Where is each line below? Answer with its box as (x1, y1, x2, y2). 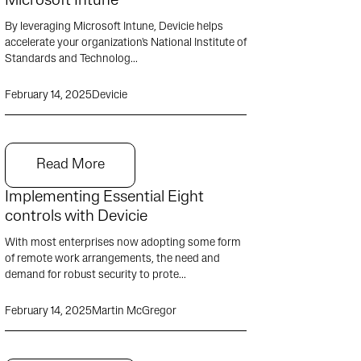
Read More (35, 157, 105, 172)
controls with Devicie (5, 209, 147, 225)
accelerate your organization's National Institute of (5, 37, 247, 49)
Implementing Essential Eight (5, 189, 204, 205)
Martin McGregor (92, 305, 176, 317)
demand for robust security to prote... (5, 269, 186, 281)
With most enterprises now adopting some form (5, 237, 241, 249)
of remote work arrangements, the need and (5, 253, 220, 265)
